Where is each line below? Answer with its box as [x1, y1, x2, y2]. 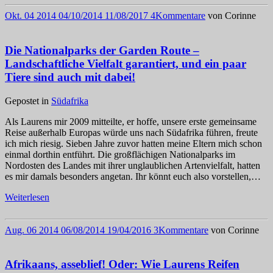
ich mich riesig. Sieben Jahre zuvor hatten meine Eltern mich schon [5, 138, 262, 149]
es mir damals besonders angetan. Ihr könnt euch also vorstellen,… [5, 171, 261, 182]
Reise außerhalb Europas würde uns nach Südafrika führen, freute [5, 127, 258, 138]
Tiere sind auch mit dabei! [5, 70, 135, 83]
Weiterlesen [5, 191, 49, 202]
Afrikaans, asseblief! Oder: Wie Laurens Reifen [5, 258, 239, 271]
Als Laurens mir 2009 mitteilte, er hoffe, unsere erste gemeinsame [5, 116, 257, 127]
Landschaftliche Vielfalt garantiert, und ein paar [5, 57, 246, 70]
